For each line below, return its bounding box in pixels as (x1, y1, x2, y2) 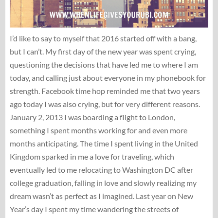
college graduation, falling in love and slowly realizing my (9, 178, 197, 187)
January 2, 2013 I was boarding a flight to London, (9, 112, 175, 122)
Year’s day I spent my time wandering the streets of (9, 204, 179, 214)
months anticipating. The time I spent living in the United (9, 138, 198, 148)
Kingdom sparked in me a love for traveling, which (9, 151, 174, 161)
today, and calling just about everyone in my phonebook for (9, 73, 206, 82)
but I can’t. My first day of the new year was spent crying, (9, 46, 196, 56)
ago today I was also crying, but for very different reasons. (9, 99, 200, 109)
